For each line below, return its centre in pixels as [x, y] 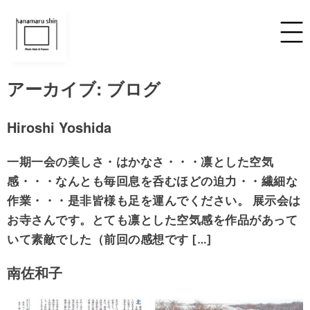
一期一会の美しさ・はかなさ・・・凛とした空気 [140, 162]
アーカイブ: [57, 89]
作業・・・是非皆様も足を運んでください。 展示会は [154, 201]
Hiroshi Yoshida [59, 127]
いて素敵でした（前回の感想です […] [110, 239]
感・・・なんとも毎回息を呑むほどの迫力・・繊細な [152, 181]
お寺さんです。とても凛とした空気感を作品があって [152, 220]
